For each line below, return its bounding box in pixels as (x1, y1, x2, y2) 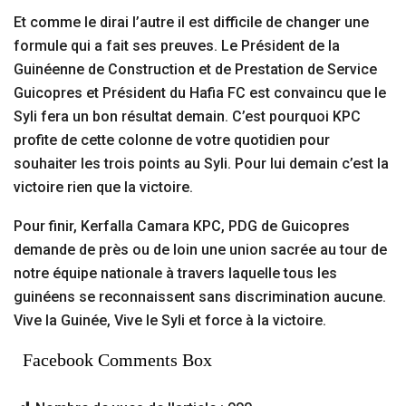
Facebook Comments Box (23, 350, 212, 371)
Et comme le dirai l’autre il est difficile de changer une (14, 14, 369, 32)
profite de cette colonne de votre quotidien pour (14, 131, 330, 150)
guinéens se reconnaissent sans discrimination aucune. (14, 288, 386, 306)
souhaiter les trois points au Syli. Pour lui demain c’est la (14, 155, 389, 173)
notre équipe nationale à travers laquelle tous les (14, 265, 337, 283)
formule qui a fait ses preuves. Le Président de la (14, 37, 340, 55)
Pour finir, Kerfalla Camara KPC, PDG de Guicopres (14, 217, 350, 236)
